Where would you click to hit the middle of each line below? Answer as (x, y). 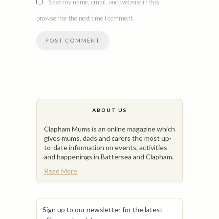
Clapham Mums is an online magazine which (109, 129)
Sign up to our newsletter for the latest (103, 209)
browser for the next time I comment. (85, 18)
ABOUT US (109, 110)
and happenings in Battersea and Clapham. (109, 156)
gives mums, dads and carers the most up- (108, 138)
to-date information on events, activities (106, 147)
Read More (61, 171)
